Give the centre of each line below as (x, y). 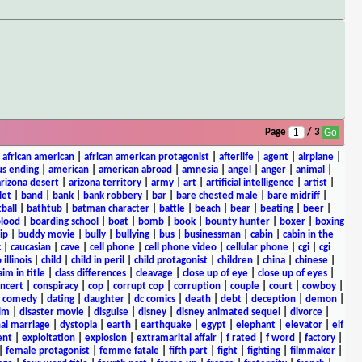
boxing (329, 221)
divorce (306, 312)
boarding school (64, 221)
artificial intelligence (250, 183)
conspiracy (55, 286)
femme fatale (129, 351)
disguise (111, 312)
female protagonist (47, 351)
